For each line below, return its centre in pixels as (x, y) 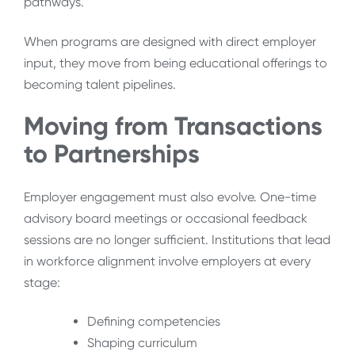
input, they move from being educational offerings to (176, 63)
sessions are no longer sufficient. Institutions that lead (177, 239)
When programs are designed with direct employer (170, 41)
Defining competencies (154, 321)
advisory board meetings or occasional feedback (166, 218)
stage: (42, 282)
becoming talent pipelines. (100, 84)
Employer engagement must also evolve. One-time (170, 197)
